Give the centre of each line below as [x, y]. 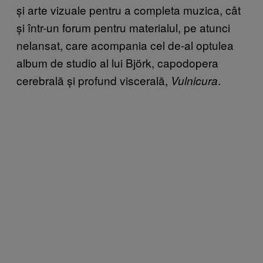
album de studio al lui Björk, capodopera [117, 62]
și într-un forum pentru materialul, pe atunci [123, 27]
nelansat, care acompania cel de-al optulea [125, 45]
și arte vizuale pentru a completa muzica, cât [129, 9]
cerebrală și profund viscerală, [94, 80]
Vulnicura [194, 80]
